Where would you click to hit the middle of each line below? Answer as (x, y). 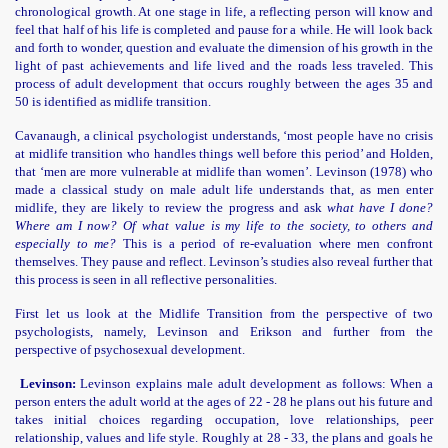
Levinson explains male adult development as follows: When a (254, 383)
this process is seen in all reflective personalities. (146, 279)
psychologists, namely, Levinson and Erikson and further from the (224, 331)
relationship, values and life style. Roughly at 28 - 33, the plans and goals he (224, 437)
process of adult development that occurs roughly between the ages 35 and (224, 83)
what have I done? (380, 207)
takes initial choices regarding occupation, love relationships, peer (224, 419)
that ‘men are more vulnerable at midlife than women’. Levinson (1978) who (224, 171)
